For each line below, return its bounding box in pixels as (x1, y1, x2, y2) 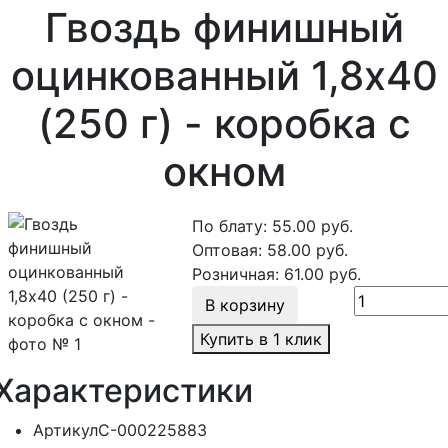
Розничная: (192, 264, 280, 284)
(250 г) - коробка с (37, 99, 411, 148)
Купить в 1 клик (200, 329, 323, 349)
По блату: (192, 216, 268, 236)
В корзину (205, 295, 286, 315)
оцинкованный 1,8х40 (10, 51, 438, 100)
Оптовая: (192, 240, 263, 260)
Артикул (33, 420, 98, 440)
